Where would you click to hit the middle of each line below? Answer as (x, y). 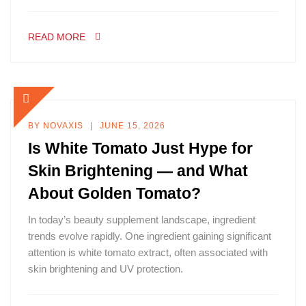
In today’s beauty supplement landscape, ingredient (142, 220)
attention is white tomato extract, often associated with (148, 252)
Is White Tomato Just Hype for (140, 148)
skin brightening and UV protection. (106, 269)
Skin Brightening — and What (138, 171)
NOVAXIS (63, 126)
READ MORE (57, 37)
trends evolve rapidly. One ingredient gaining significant (150, 236)
